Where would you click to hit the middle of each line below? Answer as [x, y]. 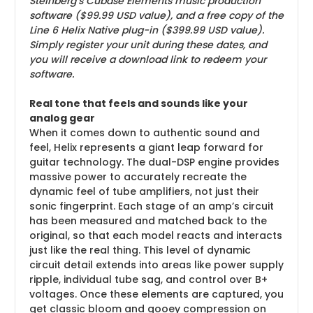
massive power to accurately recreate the [138, 176]
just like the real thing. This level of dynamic [140, 250]
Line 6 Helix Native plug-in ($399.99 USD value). [147, 30]
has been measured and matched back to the [148, 220]
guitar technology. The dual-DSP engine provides [154, 162]
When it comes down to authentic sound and [145, 132]
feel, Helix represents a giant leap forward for [146, 147]
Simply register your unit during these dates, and [148, 44]
